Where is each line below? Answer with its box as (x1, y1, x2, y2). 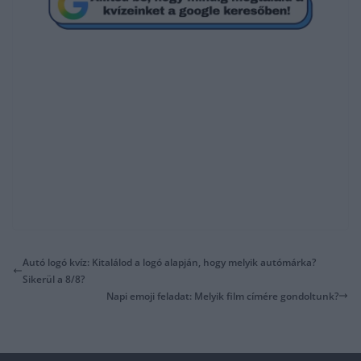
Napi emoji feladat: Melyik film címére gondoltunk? (106, 288, 338, 303)
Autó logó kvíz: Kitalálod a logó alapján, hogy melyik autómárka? (23, 255, 316, 269)
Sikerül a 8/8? (23, 272, 85, 286)
